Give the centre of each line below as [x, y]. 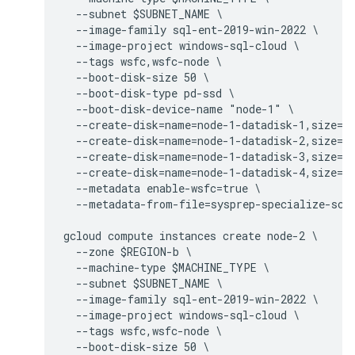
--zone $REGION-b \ [128, 251]
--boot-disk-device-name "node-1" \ [179, 109]
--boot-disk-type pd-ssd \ [149, 93]
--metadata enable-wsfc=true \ [162, 188]
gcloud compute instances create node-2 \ [191, 235]
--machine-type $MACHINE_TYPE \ [166, 267]
